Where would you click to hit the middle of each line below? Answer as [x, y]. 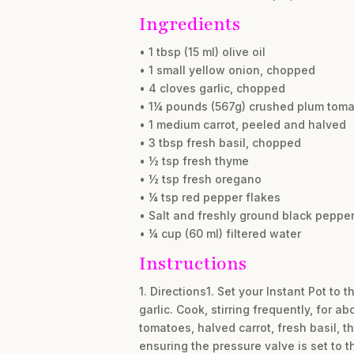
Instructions [192, 263]
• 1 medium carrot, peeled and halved [242, 124]
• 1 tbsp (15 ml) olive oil [202, 51]
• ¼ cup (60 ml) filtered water [220, 233]
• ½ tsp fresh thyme [194, 160]
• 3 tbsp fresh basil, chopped [220, 142]
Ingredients [189, 24]
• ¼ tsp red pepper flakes [209, 197]
